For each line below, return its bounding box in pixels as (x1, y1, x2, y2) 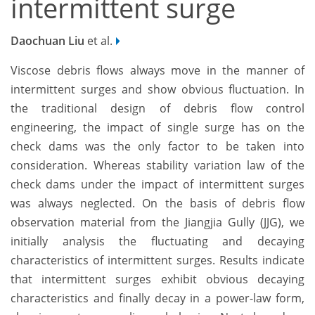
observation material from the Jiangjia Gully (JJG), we (11, 214, 304, 231)
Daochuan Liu (11, 33, 84, 49)
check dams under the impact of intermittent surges (11, 176, 304, 193)
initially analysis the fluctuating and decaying (11, 233, 304, 250)
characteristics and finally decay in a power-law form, (11, 290, 304, 307)
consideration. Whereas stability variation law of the (11, 157, 304, 174)
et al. (84, 33, 112, 49)
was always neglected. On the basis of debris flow (11, 195, 304, 212)
